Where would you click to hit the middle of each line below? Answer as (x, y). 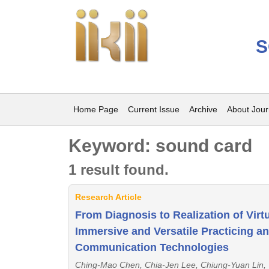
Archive (203, 109)
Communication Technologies (152, 247)
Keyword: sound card (160, 146)
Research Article (108, 197)
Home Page (96, 109)
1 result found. (119, 170)
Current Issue (154, 109)
